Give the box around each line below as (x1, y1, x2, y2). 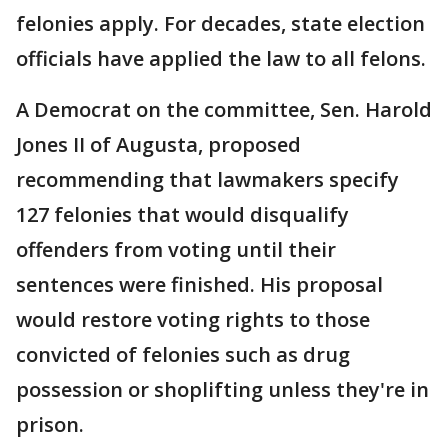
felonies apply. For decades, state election (16, 10, 425, 37)
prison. (16, 411, 84, 438)
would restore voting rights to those (16, 306, 370, 333)
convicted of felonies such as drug (16, 341, 350, 368)
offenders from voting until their (16, 236, 336, 263)
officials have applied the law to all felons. (16, 45, 426, 72)
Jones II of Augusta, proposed (16, 131, 301, 158)
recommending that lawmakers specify (16, 166, 399, 193)
